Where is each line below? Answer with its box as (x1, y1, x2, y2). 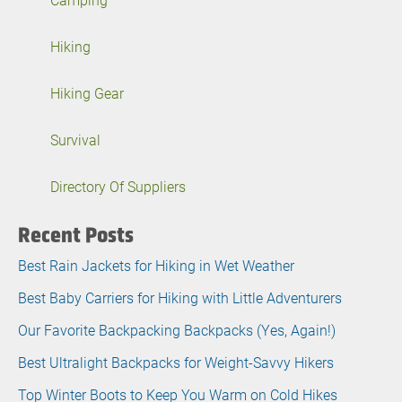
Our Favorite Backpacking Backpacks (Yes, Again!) (18, 320, 336, 339)
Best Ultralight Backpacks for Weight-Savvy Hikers (18, 353, 334, 371)
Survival (50, 130, 100, 149)
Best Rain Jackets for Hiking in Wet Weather (18, 256, 294, 275)
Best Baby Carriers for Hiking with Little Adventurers (18, 288, 342, 307)
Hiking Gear (50, 83, 124, 102)
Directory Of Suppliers (50, 177, 186, 196)
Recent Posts (18, 222, 134, 248)
